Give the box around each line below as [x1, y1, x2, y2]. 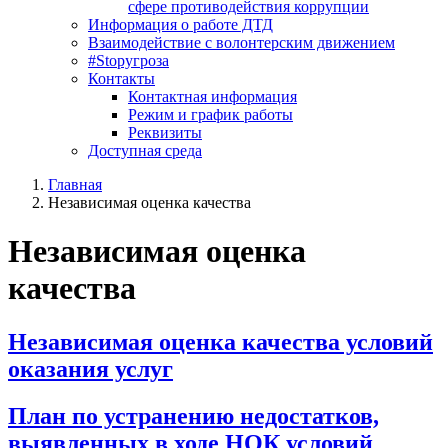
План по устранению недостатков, [8, 402, 379, 429]
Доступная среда [88, 142, 202, 159]
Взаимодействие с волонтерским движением [88, 34, 395, 51]
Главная [48, 176, 102, 193]
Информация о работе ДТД [88, 16, 273, 33]
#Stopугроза [88, 52, 169, 69]
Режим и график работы [128, 106, 293, 123]
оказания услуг [8, 355, 173, 382]
